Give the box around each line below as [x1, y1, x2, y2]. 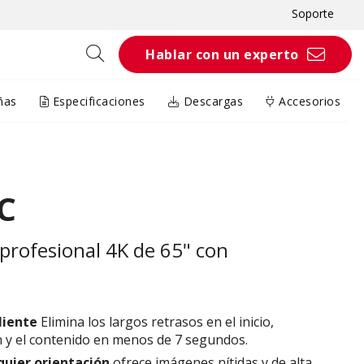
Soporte [292, 6, 334, 21]
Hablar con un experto [145, 45, 299, 63]
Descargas [180, 93, 243, 110]
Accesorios [275, 93, 340, 110]
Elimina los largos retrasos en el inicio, [37, 313, 274, 331]
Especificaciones [49, 93, 145, 110]
